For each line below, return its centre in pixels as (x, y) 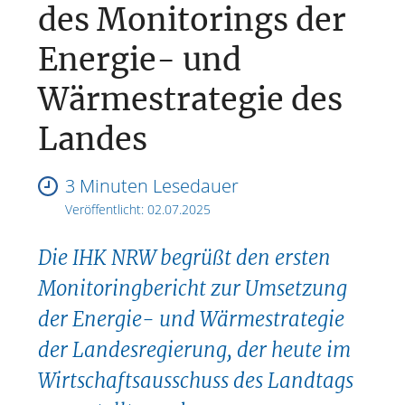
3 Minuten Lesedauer (152, 186)
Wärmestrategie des (191, 100)
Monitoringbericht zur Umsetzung (193, 288)
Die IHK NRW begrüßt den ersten (185, 257)
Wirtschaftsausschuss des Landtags (196, 380)
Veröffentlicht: (107, 210)
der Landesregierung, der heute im (195, 349)
